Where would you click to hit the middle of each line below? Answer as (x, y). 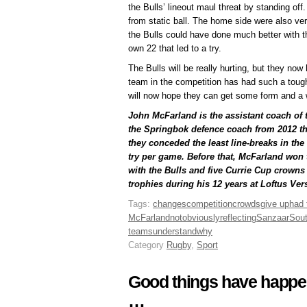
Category (147, 245)
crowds (246, 204)
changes (170, 204)
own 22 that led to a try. (175, 49)
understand (175, 232)
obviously (201, 218)
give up (275, 204)
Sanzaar (273, 218)
